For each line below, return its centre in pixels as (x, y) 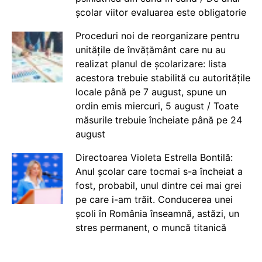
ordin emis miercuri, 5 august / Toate (157, 106)
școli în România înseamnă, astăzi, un (157, 213)
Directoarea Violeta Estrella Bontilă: (154, 157)
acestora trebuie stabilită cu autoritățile (163, 78)
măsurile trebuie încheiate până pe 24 (158, 120)
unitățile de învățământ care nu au (150, 50)
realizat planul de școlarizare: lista (151, 64)
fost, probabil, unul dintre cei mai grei (158, 185)
